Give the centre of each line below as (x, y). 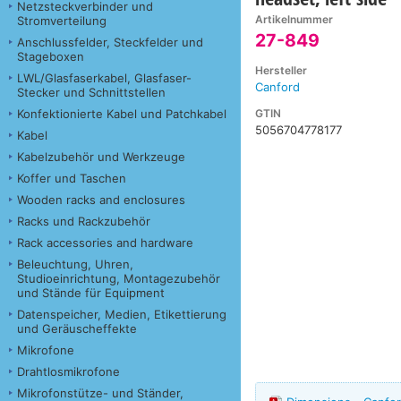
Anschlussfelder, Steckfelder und (110, 42)
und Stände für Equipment (91, 292)
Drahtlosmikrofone (68, 371)
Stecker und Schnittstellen (91, 92)
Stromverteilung (62, 20)
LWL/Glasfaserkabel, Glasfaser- (104, 77)
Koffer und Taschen (72, 178)
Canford (278, 87)
